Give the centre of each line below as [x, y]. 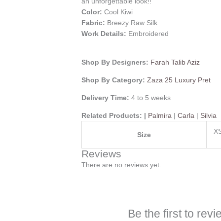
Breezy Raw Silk [131, 23]
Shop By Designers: [116, 62]
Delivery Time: [107, 98]
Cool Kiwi [118, 12]
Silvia [209, 116]
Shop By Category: [114, 80]
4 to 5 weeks [151, 98]
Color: [92, 12]
